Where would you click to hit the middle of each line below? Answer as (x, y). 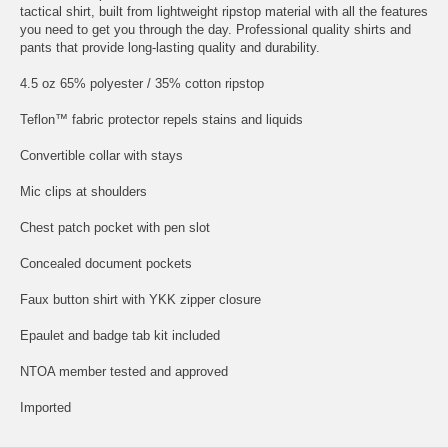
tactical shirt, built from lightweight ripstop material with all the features (224, 11)
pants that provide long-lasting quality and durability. (170, 47)
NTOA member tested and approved (124, 371)
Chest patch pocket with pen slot (115, 227)
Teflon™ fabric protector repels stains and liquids (161, 119)
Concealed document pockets (106, 263)
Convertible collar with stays (101, 155)
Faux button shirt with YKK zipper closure (140, 299)
